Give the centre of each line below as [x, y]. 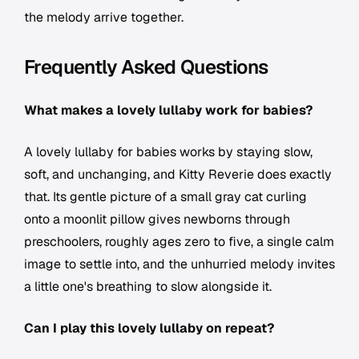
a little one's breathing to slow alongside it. [148, 287]
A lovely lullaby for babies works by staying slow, [168, 152]
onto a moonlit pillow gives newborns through [157, 220]
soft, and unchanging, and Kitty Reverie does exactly [178, 175]
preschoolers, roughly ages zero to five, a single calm [179, 242]
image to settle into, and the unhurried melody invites [179, 264]
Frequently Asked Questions [146, 67]
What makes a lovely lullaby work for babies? [168, 111]
